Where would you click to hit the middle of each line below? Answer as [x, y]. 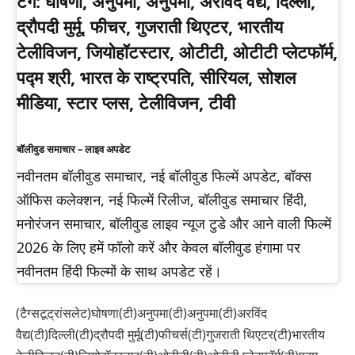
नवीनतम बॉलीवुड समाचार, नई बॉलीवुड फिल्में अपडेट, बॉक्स [164, 176]
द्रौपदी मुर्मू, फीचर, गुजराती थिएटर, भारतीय [150, 27]
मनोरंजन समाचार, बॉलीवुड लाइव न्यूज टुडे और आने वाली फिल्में [174, 224]
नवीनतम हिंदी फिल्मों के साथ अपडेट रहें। [119, 271]
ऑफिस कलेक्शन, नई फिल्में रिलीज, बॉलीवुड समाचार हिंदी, [162, 200]
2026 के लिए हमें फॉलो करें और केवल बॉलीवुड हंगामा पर [158, 248]
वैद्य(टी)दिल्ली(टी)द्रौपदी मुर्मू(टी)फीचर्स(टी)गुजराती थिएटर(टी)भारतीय [170, 334]
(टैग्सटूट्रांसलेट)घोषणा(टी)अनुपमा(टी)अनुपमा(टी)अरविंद [141, 313]
